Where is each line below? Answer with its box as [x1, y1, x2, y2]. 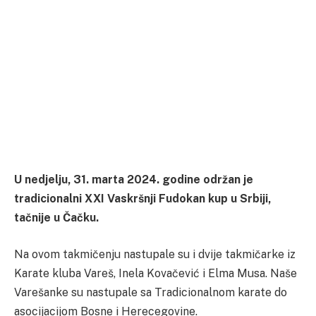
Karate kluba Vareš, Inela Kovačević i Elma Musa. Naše [14, 267, 297, 281]
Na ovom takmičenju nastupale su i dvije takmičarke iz [14, 248, 296, 262]
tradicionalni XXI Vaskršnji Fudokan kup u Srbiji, [14, 192, 271, 206]
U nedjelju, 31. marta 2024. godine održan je [14, 173, 253, 187]
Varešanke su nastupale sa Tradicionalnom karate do [14, 286, 287, 300]
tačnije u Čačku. [14, 211, 99, 225]
